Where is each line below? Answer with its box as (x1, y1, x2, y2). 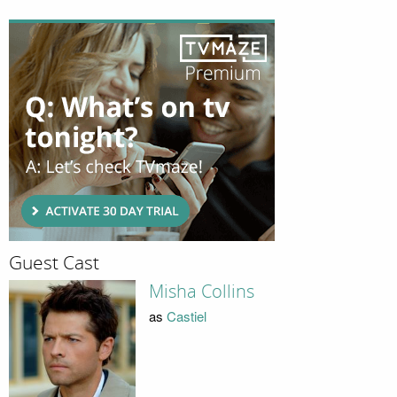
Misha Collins (148, 280, 254, 302)
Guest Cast (9, 252, 99, 276)
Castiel (166, 307, 206, 326)
